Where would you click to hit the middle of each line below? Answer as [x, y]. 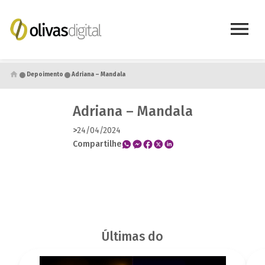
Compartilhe [97, 144]
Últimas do [132, 237]
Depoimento [45, 74]
